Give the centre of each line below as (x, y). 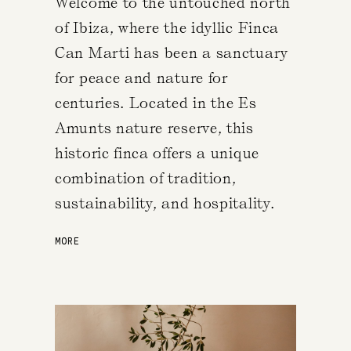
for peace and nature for (141, 78)
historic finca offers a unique (157, 153)
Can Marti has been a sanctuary (172, 52)
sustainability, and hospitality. (165, 203)
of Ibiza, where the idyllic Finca (167, 27)
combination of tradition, (146, 178)
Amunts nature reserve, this (154, 128)
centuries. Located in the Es (156, 103)
